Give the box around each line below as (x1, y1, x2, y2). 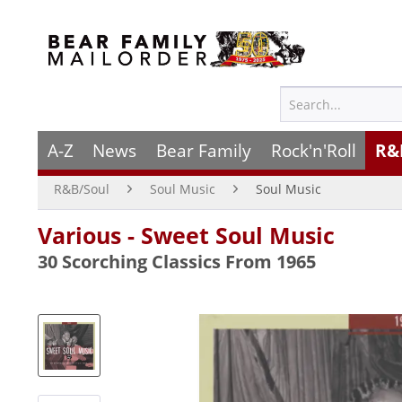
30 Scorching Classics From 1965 (38, 249, 316, 274)
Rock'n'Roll (270, 138, 356, 162)
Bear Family (155, 138, 251, 162)
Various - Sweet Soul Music (38, 220, 335, 250)
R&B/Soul (54, 180, 109, 197)
